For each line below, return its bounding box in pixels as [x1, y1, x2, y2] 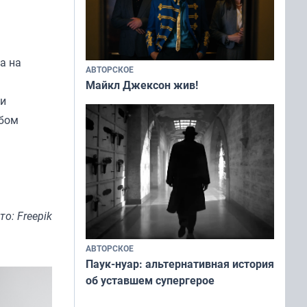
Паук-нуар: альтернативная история [86, 256, 274, 272]
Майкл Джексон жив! [86, 77, 198, 93]
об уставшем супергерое [86, 273, 214, 288]
